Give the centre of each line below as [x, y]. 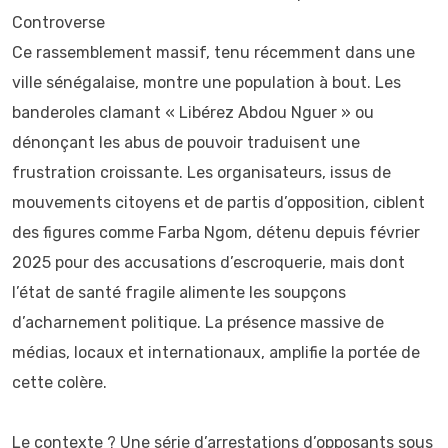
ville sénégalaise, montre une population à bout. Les [206, 82]
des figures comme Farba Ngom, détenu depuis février [216, 232]
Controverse [58, 22]
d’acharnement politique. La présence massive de [198, 322]
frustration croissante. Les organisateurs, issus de [201, 172]
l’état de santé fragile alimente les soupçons [179, 292]
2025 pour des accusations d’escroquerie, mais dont [208, 262]
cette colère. [59, 382]
